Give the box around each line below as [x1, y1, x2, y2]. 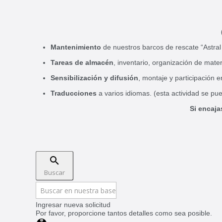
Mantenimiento [51, 43, 103, 51]
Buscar [44, 168, 65, 177]
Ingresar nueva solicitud [36, 201, 111, 209]
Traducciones [51, 89, 97, 97]
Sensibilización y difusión [51, 74, 138, 82]
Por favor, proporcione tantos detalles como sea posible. [36, 209, 212, 217]
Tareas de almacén [51, 58, 113, 66]
